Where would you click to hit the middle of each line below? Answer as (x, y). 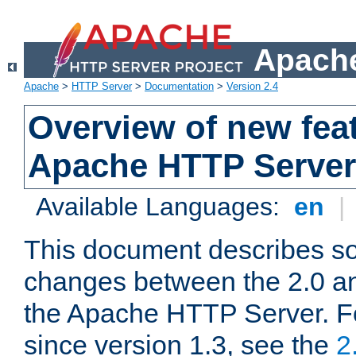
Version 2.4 (252, 87)
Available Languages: (162, 207)
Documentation (179, 87)
